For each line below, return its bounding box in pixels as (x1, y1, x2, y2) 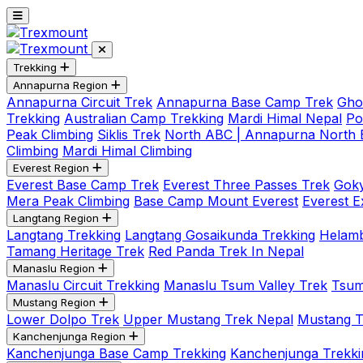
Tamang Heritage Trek (6, 243, 144, 259)
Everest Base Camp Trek (6, 177, 159, 193)
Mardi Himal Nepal (228, 110, 342, 126)
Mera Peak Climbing (6, 193, 130, 209)
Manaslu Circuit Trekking (6, 277, 160, 293)
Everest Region (13, 161, 89, 174)
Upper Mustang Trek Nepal (123, 311, 293, 327)
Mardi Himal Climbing (62, 143, 192, 159)
